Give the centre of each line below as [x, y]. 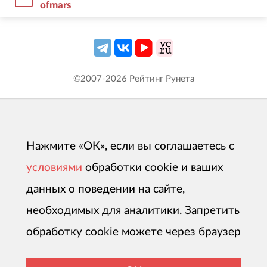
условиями [54, 168]
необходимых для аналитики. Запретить [133, 211]
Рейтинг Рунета [160, 79]
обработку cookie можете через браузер [133, 232]
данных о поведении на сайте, [105, 190]
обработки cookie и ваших [154, 168]
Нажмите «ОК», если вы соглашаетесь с [130, 147]
